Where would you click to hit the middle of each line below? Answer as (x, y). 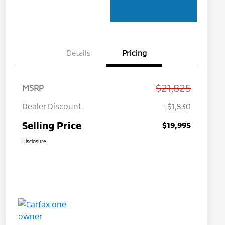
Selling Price (52, 125)
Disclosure (34, 141)
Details (79, 53)
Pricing (134, 53)
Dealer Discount (52, 106)
